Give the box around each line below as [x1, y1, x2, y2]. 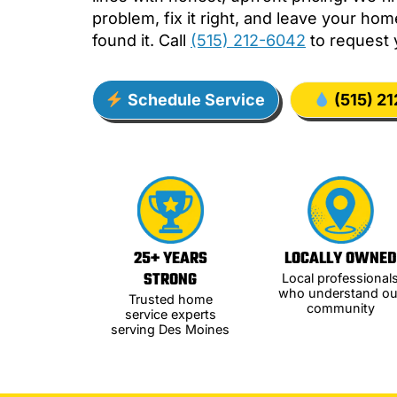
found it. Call [92, 31, 191, 51]
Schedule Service [123, 90, 265, 110]
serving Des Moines [111, 321, 230, 337]
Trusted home [128, 291, 213, 307]
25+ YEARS [133, 245, 207, 272]
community [306, 300, 375, 315]
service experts [124, 306, 216, 322]
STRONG [144, 267, 197, 293]
